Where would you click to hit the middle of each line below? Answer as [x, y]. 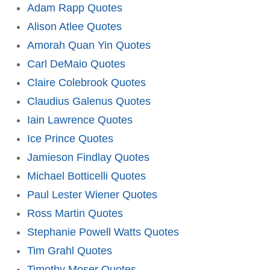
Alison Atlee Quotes [74, 26]
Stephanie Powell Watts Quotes [103, 232]
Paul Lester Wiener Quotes [92, 194]
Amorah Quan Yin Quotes [89, 45]
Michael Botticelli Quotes [86, 176]
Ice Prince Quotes [70, 138]
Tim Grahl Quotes [70, 250]
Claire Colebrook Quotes [86, 82]
